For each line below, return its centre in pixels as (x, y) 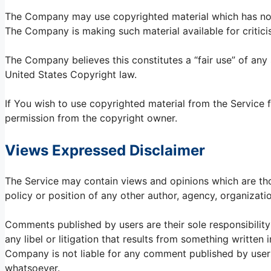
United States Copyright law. (71, 75)
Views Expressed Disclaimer (105, 151)
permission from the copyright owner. (91, 118)
